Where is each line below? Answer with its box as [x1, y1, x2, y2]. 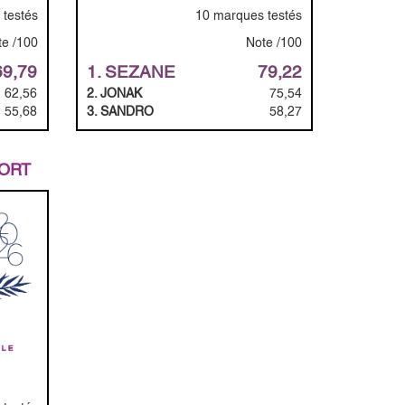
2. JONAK [86, 85, 142, 100]
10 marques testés [195, 7, 302, 23]
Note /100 [246, 34, 302, 50]
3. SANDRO [86, 103, 154, 118]
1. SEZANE [86, 61, 175, 81]
